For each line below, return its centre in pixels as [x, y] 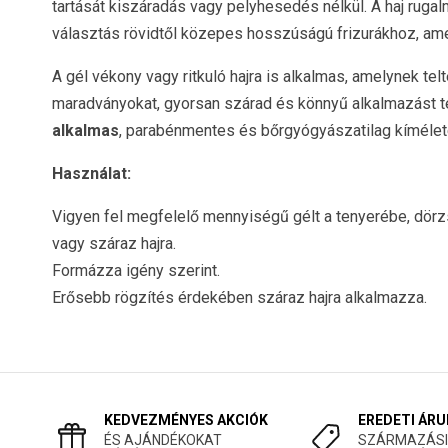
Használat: [91, 173]
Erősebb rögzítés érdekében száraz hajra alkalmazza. [239, 297]
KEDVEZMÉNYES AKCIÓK [186, 420]
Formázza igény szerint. [136, 270]
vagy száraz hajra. [114, 243]
